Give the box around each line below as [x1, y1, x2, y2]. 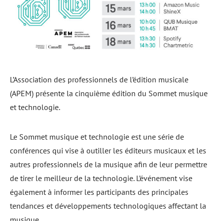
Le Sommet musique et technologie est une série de [10, 131, 184, 142]
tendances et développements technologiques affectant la [10, 200, 206, 211]
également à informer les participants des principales [10, 186, 188, 197]
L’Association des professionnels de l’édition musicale [10, 74, 188, 84]
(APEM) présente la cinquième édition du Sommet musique [10, 88, 208, 98]
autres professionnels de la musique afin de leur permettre [10, 159, 207, 169]
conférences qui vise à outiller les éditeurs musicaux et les [10, 145, 206, 155]
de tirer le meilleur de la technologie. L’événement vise [10, 173, 192, 183]
